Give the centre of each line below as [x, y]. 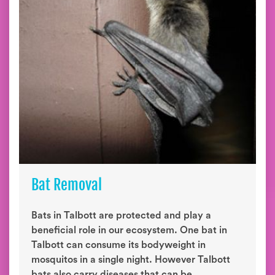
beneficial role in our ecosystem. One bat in [129, 230]
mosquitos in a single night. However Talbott [131, 260]
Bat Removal [67, 185]
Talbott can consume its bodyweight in [118, 245]
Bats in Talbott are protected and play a [121, 215]
